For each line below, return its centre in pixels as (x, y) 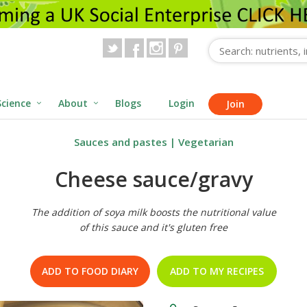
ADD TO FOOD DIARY (90, 271)
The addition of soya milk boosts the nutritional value (153, 212)
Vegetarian (206, 142)
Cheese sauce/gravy (153, 180)
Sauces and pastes (120, 142)
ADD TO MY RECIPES (217, 271)
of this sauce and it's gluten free (153, 228)
